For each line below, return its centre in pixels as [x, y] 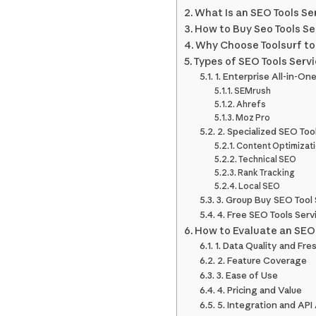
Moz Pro [253, 118]
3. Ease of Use [247, 275]
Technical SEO [268, 159]
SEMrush [253, 91]
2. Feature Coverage [262, 261]
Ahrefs [251, 104]
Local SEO [260, 186]
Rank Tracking [267, 173]
